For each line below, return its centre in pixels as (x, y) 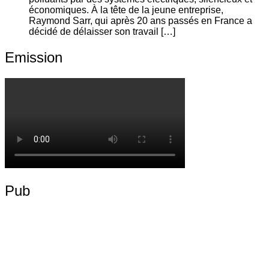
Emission (34, 57)
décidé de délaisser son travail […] (102, 32)
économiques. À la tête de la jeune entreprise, (126, 10)
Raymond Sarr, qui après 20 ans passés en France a (141, 21)
